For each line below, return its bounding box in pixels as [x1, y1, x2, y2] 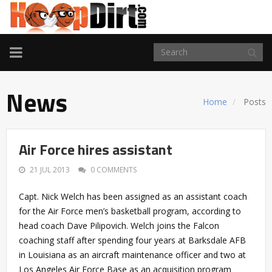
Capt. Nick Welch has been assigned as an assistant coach [19, 190, 247, 202]
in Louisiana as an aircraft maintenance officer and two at [19, 248, 246, 260]
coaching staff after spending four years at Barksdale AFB [19, 234, 246, 246]
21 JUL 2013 [30, 164, 70, 175]
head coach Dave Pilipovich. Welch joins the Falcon [19, 219, 219, 231]
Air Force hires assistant [19, 138, 172, 160]
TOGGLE [9, 41, 65, 61]
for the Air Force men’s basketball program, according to [19, 205, 241, 217]
